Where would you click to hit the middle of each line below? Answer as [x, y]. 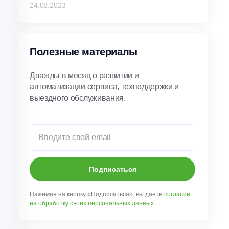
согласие [177, 194]
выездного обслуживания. [78, 98]
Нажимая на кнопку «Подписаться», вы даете [97, 194]
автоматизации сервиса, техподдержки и [105, 87]
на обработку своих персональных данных [92, 203]
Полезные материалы [84, 52]
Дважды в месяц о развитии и [84, 75]
